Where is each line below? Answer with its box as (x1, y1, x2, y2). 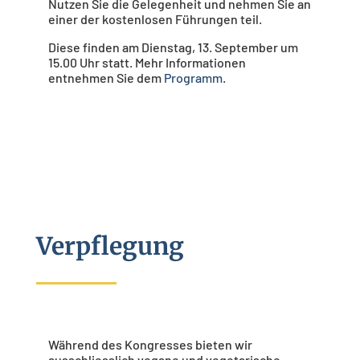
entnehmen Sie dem (47, 70, 164, 86)
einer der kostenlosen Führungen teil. (47, 11, 262, 27)
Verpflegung (35, 231, 184, 262)
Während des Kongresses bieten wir (47, 337, 252, 353)
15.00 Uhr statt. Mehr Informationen (47, 55, 246, 71)
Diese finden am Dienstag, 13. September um (47, 39, 298, 55)
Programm (163, 70, 223, 86)
